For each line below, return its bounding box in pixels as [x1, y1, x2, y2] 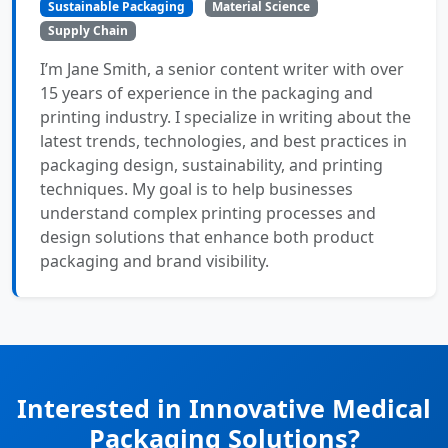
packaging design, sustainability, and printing [40, 154, 383, 177]
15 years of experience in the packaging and [40, 82, 373, 105]
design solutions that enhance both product [40, 226, 374, 249]
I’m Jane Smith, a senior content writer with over [40, 58, 404, 81]
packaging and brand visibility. [40, 250, 269, 273]
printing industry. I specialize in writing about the [40, 106, 411, 129]
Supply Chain [47, 22, 128, 40]
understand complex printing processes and [40, 202, 376, 225]
